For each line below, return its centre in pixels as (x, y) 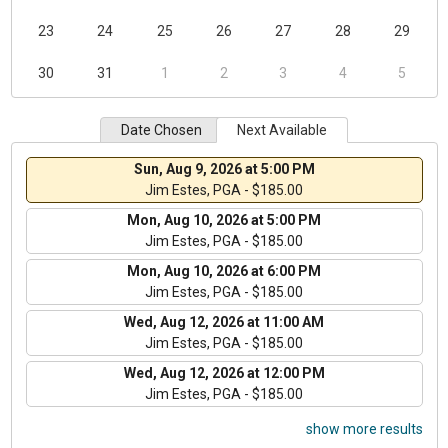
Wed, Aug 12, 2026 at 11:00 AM (224, 321)
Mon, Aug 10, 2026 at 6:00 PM (224, 270)
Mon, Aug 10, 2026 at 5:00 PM (224, 219)
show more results (364, 428)
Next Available (282, 129)
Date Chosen (161, 129)
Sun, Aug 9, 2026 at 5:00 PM (224, 168)
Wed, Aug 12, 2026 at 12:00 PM (224, 372)
